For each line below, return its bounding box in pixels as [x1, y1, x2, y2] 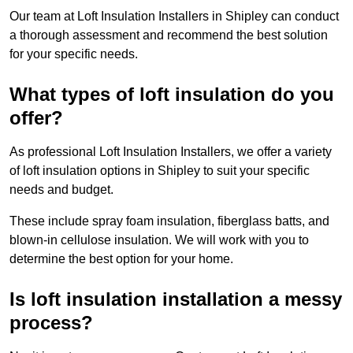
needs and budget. [9, 183, 113, 197]
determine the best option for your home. [9, 252, 233, 266]
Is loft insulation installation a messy [9, 288, 342, 310]
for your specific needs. [9, 47, 138, 61]
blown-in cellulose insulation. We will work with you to [9, 233, 309, 247]
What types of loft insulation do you [9, 84, 334, 106]
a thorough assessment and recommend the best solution [9, 28, 328, 43]
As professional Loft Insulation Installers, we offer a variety [9, 145, 332, 159]
